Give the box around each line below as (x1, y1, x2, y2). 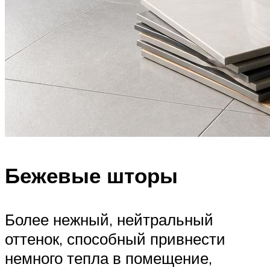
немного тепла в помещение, (5, 248, 212, 268)
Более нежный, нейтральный (5, 209, 213, 229)
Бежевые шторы (5, 162, 178, 189)
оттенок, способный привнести (5, 228, 225, 248)
